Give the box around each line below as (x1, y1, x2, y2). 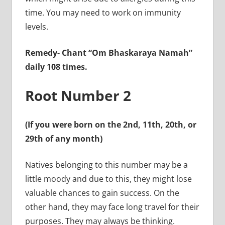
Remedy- (25, 47, 62, 58)
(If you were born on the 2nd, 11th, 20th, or (25, 119, 196, 130)
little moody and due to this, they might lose (25, 173, 192, 184)
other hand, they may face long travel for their (25, 201, 199, 212)
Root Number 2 (25, 85, 131, 105)
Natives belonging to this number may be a (25, 159, 188, 170)
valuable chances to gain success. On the (25, 187, 179, 198)
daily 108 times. (25, 61, 87, 72)
